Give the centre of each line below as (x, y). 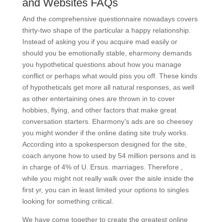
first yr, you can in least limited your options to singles (105, 190)
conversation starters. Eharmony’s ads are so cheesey (107, 121)
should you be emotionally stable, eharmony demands (107, 53)
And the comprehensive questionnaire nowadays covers (110, 19)
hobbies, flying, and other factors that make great (99, 110)
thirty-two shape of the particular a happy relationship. (106, 30)
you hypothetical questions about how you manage (102, 64)
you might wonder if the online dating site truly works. (105, 133)
